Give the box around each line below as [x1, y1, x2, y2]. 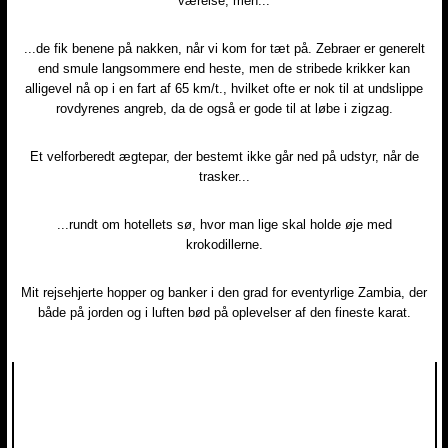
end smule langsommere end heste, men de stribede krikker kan [38, 60, 410, 76]
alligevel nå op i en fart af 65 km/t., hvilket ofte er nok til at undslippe [25, 80, 423, 96]
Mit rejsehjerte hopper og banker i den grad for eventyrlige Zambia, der [21, 284, 427, 300]
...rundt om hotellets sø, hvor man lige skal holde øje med [56, 216, 392, 232]
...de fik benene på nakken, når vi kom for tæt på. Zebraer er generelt [23, 40, 425, 56]
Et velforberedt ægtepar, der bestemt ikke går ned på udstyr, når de [29, 148, 419, 164]
